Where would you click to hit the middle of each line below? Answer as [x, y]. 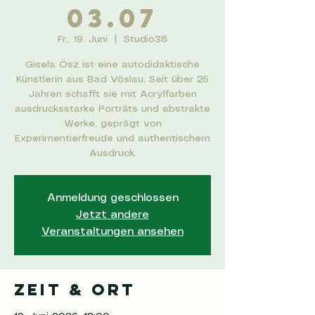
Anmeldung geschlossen [112, 198]
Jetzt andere [112, 215]
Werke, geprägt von [112, 124]
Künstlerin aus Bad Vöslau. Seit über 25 [112, 79]
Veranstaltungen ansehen [112, 232]
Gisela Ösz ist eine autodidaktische [112, 65]
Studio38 [146, 39]
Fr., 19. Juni [83, 39]
